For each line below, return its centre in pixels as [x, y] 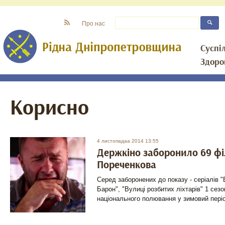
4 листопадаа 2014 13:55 [128, 141]
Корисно [49, 108]
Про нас [93, 23]
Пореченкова [127, 165]
